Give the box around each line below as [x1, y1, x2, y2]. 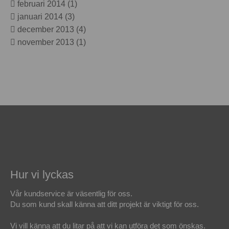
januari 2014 [17, 12, 63, 21]
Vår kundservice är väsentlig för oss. [10, 189, 133, 198]
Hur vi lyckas [10, 168, 74, 181]
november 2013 [17, 38, 75, 47]
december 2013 [17, 25, 75, 34]
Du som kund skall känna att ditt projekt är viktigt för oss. [10, 200, 199, 209]
